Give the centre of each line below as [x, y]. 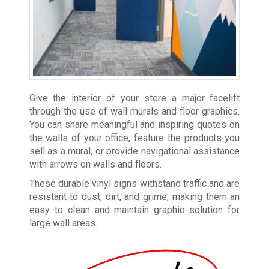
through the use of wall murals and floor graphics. [134, 112]
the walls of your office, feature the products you [134, 138]
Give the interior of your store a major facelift [134, 98]
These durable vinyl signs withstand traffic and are [134, 184]
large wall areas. [63, 223]
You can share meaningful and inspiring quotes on [134, 125]
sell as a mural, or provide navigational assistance [134, 151]
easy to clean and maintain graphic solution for [134, 210]
